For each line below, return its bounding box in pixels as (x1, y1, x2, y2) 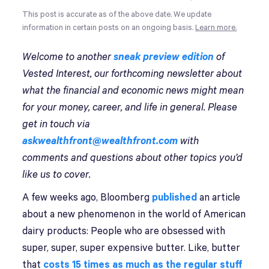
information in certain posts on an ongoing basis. (22, 23, 196, 32)
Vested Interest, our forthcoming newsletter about (22, 68, 243, 80)
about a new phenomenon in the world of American (22, 209, 246, 220)
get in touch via (22, 119, 91, 130)
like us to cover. (22, 169, 91, 181)
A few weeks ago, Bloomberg (22, 192, 153, 204)
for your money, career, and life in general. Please (22, 102, 238, 113)
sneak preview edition (113, 52, 214, 63)
